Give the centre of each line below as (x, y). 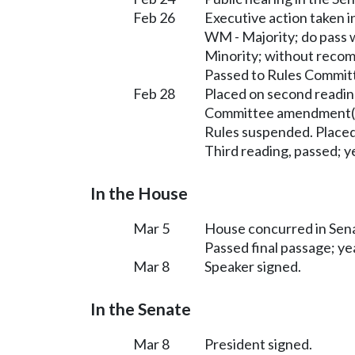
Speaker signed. (253, 266)
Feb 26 (154, 17)
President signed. (258, 344)
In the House (139, 193)
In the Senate (141, 309)
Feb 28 (154, 93)
